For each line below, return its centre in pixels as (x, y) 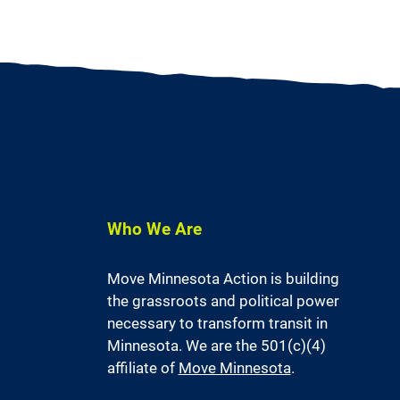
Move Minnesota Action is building (223, 279)
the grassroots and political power (223, 301)
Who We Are (154, 229)
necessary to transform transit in (217, 323)
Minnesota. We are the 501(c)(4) (216, 346)
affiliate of (142, 368)
